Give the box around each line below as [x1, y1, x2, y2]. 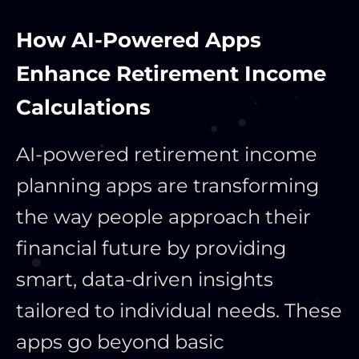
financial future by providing [16, 236, 286, 260]
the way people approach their [16, 204, 311, 228]
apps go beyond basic [16, 329, 224, 353]
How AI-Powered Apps [16, 26, 261, 53]
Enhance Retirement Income [16, 60, 326, 87]
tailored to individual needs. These [16, 298, 342, 322]
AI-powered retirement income [16, 142, 317, 166]
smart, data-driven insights [16, 267, 273, 291]
